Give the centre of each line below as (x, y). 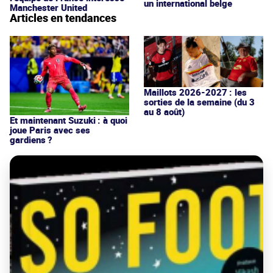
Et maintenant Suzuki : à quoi (69, 120)
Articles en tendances (63, 17)
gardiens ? (31, 139)
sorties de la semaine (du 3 (199, 101)
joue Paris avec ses (50, 129)
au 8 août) (164, 111)
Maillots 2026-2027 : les (195, 92)
